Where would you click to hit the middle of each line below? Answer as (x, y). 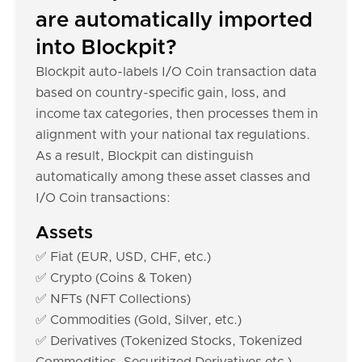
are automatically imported (174, 20)
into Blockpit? (106, 48)
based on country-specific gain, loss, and (161, 93)
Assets (64, 234)
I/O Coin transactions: (103, 198)
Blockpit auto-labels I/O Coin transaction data (176, 72)
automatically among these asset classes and (173, 177)
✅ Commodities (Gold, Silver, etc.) (139, 320)
